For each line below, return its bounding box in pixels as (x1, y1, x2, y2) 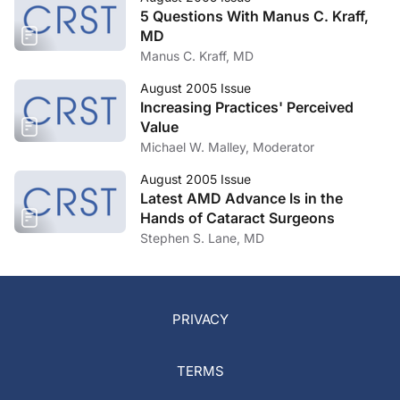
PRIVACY (171, 311, 229, 328)
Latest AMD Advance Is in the (140, 189, 343, 207)
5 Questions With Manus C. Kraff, (140, 7, 369, 25)
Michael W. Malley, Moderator (140, 139, 314, 154)
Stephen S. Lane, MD (140, 230, 264, 246)
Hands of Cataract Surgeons (140, 209, 335, 227)
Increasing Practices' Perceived (140, 98, 354, 116)
